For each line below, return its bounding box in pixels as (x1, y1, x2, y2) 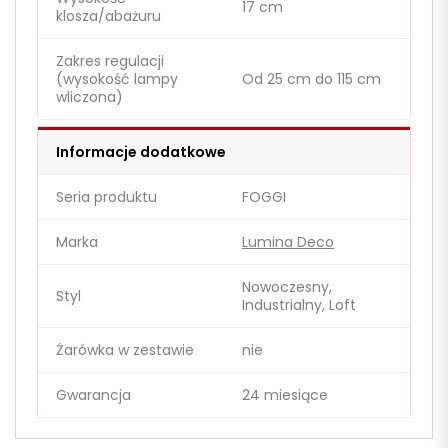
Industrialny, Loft (242, 295, 356, 316)
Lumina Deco (242, 232, 334, 253)
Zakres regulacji (56, 51, 164, 72)
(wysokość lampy (56, 69, 178, 90)
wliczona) (56, 87, 123, 108)
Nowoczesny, (242, 277, 332, 298)
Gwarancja (56, 385, 131, 406)
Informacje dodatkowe (56, 142, 226, 163)
